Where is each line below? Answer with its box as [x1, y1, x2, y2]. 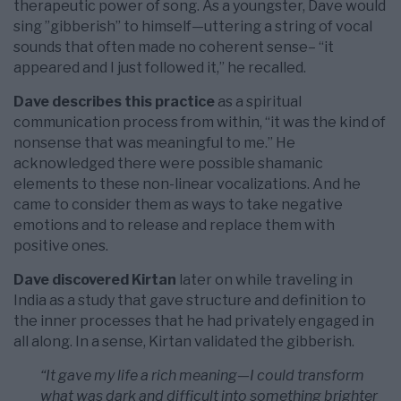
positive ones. [13, 237, 108, 255]
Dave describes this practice [13, 93, 215, 111]
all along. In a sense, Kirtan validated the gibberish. [13, 333, 354, 351]
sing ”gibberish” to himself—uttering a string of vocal [13, 18, 372, 36]
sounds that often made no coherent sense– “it [13, 38, 334, 56]
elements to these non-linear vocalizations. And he [13, 175, 361, 193]
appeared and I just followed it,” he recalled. [13, 59, 306, 77]
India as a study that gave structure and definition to [13, 292, 366, 310]
